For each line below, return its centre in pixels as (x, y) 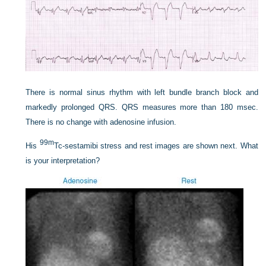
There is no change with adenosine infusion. (101, 122)
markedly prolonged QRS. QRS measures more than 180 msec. (142, 107)
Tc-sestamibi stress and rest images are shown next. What (156, 146)
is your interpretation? (63, 161)
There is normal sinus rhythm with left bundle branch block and (142, 93)
